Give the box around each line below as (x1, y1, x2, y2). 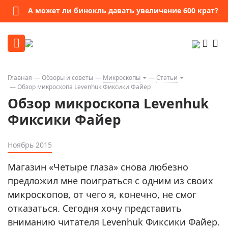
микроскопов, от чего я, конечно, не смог (8, 188, 196, 201)
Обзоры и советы (42, 73, 93, 82)
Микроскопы (103, 73, 140, 82)
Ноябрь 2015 (8, 140, 52, 150)
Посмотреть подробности (115, 6, 212, 15)
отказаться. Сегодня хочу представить (8, 202, 182, 214)
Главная (8, 73, 32, 82)
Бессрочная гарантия (35, 6, 115, 15)
